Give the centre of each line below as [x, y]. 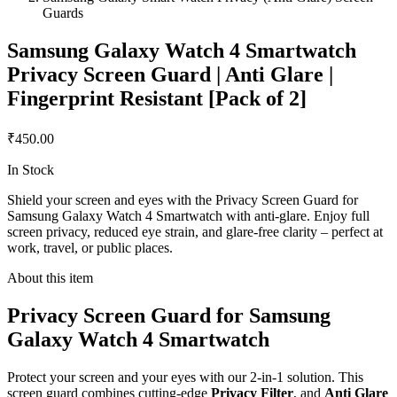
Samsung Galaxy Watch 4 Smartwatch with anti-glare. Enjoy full [188, 216]
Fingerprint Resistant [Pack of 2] [157, 99]
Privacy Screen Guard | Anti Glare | [170, 75]
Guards [63, 13]
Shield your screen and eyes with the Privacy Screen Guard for [183, 200]
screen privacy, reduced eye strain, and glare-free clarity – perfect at [195, 232]
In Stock [31, 170]
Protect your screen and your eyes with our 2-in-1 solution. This [185, 377]
